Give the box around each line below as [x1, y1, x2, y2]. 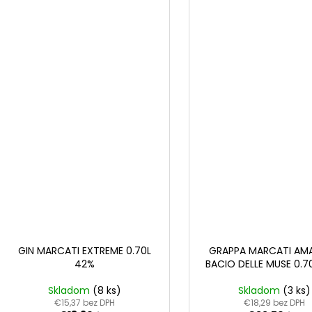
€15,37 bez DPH [54, 296, 115, 309]
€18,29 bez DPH [243, 296, 305, 309]
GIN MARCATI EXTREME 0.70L [17, 243, 151, 258]
